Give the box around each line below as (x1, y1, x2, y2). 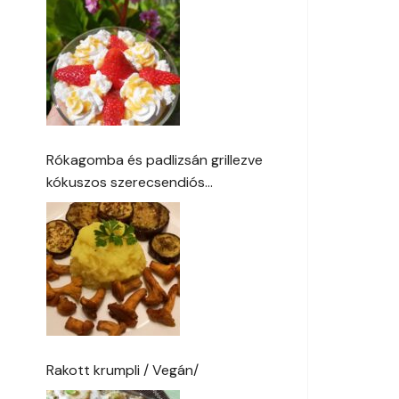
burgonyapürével (46, 194, 158, 214)
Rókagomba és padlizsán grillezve (46, 150, 263, 169)
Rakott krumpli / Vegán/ (46, 360, 199, 379)
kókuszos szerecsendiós (46, 172, 205, 191)
